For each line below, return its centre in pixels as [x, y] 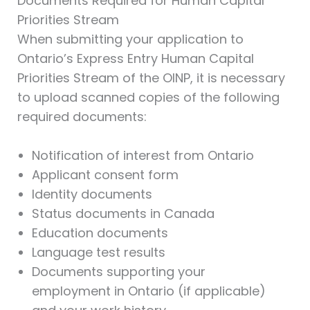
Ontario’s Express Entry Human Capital [135, 58]
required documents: [82, 116]
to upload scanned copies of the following [148, 97]
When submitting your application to [130, 39]
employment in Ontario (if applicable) [148, 291]
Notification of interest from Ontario [143, 156]
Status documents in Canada [123, 214]
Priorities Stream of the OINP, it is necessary [151, 77]
